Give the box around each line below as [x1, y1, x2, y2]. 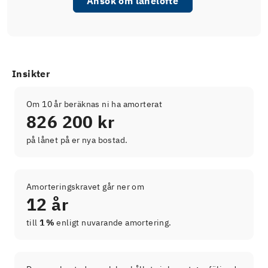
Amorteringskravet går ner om [26, 181, 145, 192]
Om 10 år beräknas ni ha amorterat [26, 98, 163, 109]
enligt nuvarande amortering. [54, 217, 172, 228]
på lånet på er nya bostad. [26, 134, 128, 145]
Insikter [12, 67, 50, 80]
